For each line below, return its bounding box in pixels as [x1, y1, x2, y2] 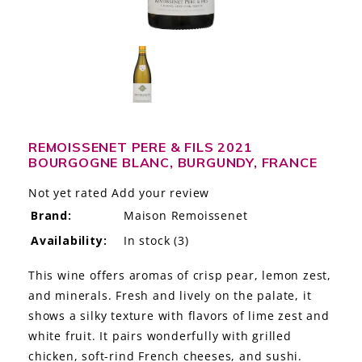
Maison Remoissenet [124, 208, 248, 224]
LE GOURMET [24, 14, 102, 29]
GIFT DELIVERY [24, 125, 110, 141]
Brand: [31, 208, 72, 224]
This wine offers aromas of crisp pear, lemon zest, [28, 267, 331, 284]
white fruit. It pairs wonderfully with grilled [28, 328, 292, 344]
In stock [124, 233, 170, 249]
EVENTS [24, 88, 69, 103]
